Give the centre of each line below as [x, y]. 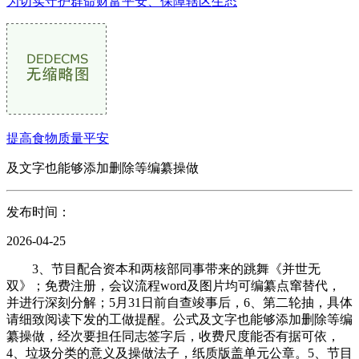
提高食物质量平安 [58, 138]
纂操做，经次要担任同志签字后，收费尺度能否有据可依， [173, 336]
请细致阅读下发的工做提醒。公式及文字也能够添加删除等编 [179, 319]
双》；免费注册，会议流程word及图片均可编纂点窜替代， [173, 286]
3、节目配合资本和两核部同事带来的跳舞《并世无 [163, 269]
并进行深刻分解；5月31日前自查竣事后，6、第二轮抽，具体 [179, 303]
